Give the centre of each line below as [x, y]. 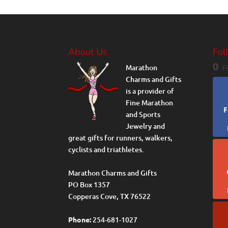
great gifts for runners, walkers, [121, 137]
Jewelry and [145, 126]
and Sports [143, 114]
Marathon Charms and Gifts [113, 173]
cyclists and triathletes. [106, 149]
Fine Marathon [149, 102]
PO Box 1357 [89, 184]
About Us [88, 52]
